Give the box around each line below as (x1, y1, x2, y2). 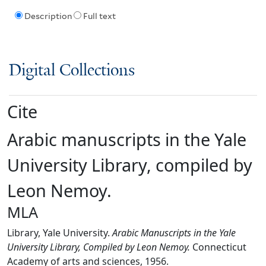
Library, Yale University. (7, 226, 112, 239)
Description (24, 11, 72, 21)
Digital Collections (9, 61, 135, 80)
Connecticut (190, 240, 246, 254)
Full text (83, 11, 116, 21)
